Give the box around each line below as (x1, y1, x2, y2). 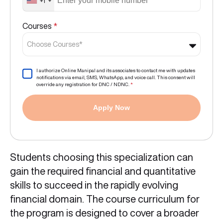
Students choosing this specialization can (10, 152, 193, 163)
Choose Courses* (27, 41, 83, 48)
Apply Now (93, 104, 130, 112)
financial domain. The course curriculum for (10, 194, 200, 205)
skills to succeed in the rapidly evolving (10, 180, 178, 191)
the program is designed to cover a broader (10, 208, 199, 219)
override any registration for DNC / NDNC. (36, 82, 130, 87)
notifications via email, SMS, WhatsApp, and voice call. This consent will (36, 75, 195, 80)
